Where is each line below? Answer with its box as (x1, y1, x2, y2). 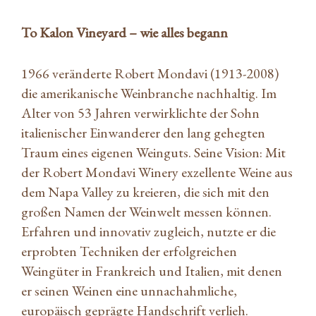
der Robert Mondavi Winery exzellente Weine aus (21, 162, 293, 181)
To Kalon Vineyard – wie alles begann (21, 23, 228, 42)
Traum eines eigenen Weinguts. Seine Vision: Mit (21, 142, 286, 162)
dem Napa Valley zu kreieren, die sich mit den (21, 182, 269, 201)
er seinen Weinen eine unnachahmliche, (21, 281, 237, 300)
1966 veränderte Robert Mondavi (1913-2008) (21, 63, 279, 83)
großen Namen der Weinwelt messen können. (21, 202, 272, 221)
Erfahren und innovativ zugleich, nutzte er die (21, 221, 276, 241)
